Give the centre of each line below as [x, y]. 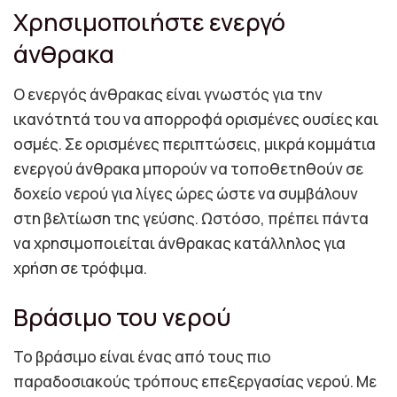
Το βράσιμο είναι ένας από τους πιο [142, 357]
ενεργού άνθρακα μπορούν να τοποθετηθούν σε [188, 169]
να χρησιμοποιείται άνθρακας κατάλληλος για [179, 244]
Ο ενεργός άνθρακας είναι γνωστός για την [168, 95]
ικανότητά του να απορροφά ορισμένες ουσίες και [196, 120]
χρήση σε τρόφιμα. [80, 269]
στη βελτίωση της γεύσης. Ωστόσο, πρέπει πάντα [191, 219]
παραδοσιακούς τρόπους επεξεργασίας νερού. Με [195, 382]
